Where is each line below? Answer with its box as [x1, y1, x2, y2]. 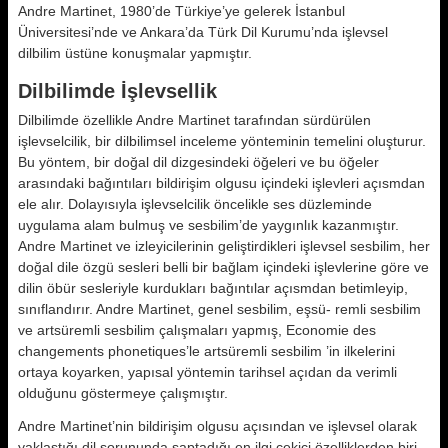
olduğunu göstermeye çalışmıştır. [18, 385, 228, 401]
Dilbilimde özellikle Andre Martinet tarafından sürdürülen [18, 112, 371, 128]
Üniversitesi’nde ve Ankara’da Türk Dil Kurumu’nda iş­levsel [18, 24, 388, 40]
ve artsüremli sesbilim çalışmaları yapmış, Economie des [18, 322, 376, 338]
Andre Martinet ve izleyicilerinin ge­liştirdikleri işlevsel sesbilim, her [18, 238, 430, 254]
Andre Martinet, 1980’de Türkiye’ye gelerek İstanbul [18, 3, 345, 19]
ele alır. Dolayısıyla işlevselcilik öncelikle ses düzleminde [18, 196, 372, 212]
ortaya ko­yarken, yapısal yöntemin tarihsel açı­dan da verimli [18, 364, 397, 380]
